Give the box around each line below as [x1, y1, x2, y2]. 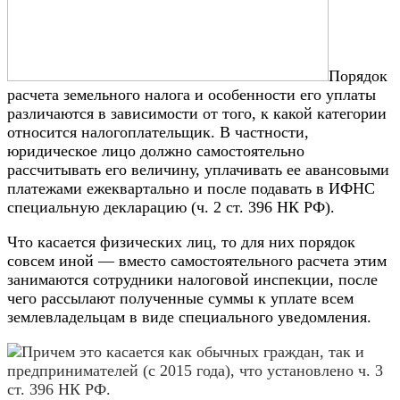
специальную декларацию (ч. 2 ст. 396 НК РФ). [7, 198, 335, 217]
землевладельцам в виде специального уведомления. [7, 308, 371, 327]
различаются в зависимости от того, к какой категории [7, 104, 387, 123]
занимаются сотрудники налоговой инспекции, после [7, 271, 378, 289]
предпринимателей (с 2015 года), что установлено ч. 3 [7, 362, 383, 380]
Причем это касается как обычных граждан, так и [21, 343, 364, 362]
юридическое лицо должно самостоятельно [7, 142, 304, 161]
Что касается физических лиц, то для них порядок [7, 233, 355, 252]
